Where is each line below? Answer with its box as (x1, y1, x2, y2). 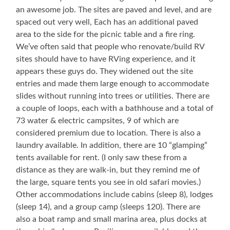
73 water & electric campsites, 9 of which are (16, 117, 179, 125)
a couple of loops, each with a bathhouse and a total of (16, 104, 214, 113)
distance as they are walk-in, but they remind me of (16, 166, 201, 175)
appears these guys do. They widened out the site (16, 67, 194, 76)
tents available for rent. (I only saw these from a (16, 154, 187, 162)
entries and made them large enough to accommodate (16, 80, 209, 88)
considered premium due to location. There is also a (16, 129, 201, 138)
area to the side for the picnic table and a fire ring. (16, 30, 196, 39)
